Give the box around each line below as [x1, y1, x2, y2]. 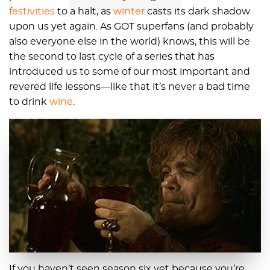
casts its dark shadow [145, 7, 250, 17]
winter [113, 7, 145, 17]
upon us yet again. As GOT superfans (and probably [9, 22, 254, 32]
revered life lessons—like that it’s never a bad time [9, 82, 250, 92]
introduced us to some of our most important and [9, 67, 250, 77]
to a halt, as [55, 7, 113, 17]
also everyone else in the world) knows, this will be [9, 37, 250, 47]
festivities [9, 7, 55, 17]
